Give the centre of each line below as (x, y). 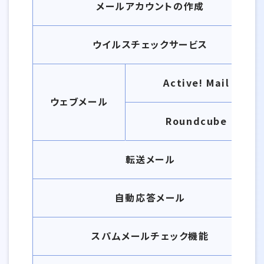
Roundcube (197, 121)
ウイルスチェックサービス (150, 44)
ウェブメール (79, 101)
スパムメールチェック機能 (150, 236)
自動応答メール (150, 197)
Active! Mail (197, 82)
